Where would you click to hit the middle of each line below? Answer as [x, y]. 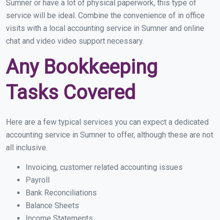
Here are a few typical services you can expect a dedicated [107, 122]
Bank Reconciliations [61, 193]
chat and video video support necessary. [75, 41]
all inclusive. [27, 148]
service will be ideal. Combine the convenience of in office [105, 16]
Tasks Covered [71, 93]
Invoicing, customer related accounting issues [104, 167]
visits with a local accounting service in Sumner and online [105, 28]
